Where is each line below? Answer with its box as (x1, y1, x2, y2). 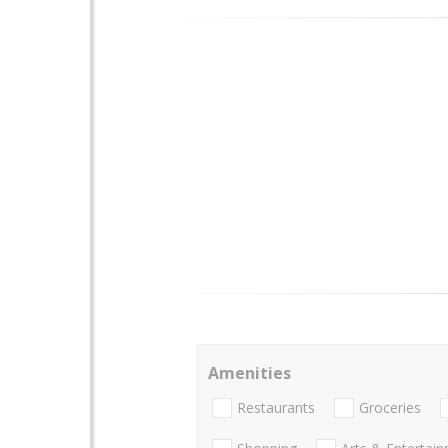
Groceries (359, 398, 421, 418)
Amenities (208, 361, 291, 384)
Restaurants (237, 398, 315, 418)
